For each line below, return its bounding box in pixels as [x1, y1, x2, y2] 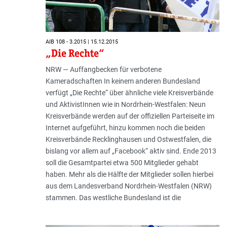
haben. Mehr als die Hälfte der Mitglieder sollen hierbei [45, 170, 213, 179]
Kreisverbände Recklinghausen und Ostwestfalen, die [45, 135, 211, 144]
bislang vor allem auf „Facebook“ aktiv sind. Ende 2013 [45, 147, 216, 156]
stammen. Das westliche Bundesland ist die [45, 194, 181, 202]
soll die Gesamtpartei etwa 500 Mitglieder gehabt [45, 159, 199, 167]
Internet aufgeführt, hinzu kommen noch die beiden [45, 124, 205, 132]
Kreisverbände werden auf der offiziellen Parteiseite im [45, 112, 214, 121]
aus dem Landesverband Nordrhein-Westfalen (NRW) [45, 182, 212, 191]
